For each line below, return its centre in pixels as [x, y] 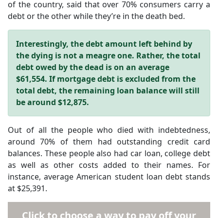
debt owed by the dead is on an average [93, 67]
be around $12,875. [53, 102]
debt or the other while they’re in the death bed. [96, 16]
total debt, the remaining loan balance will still [108, 91]
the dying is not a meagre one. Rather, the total [108, 55]
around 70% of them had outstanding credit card [109, 142]
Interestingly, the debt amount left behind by [104, 44]
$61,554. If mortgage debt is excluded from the [106, 79]
